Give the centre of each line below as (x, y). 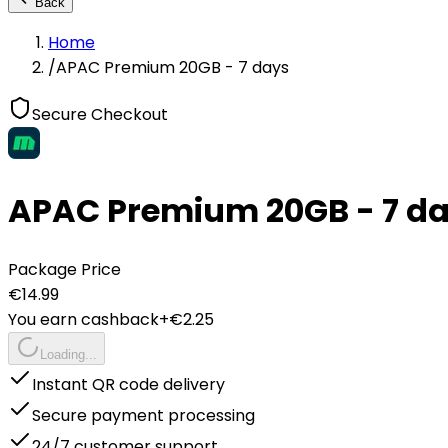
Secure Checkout (100, 114)
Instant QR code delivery (128, 384)
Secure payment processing (143, 415)
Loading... (68, 354)
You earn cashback (83, 319)
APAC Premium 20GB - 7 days (172, 67)
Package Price (64, 269)
